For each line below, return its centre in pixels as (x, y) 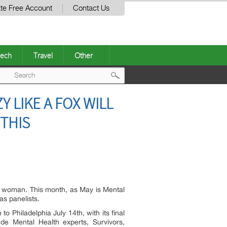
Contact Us (91, 8)
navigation (146, 116)
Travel (43, 55)
